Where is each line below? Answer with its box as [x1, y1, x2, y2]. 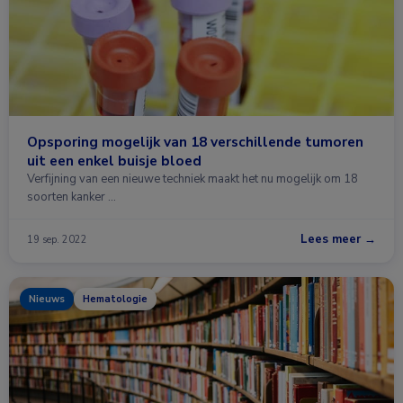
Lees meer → [300, 231, 376, 247]
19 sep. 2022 [27, 232, 87, 246]
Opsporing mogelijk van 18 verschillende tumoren [27, 132, 363, 151]
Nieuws [29, 292, 65, 306]
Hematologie [83, 292, 148, 306]
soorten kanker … [27, 189, 116, 205]
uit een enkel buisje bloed [27, 151, 201, 170]
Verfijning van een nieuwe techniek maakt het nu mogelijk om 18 [27, 171, 358, 187]
